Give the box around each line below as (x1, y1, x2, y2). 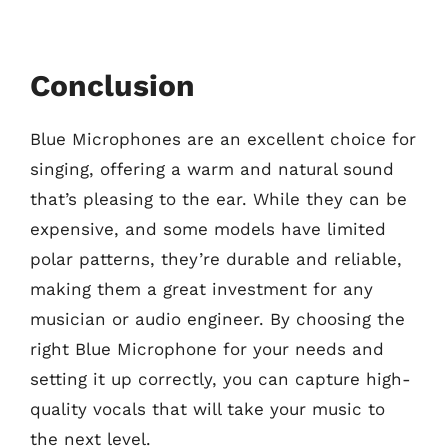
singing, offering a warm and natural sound (30, 158, 394, 179)
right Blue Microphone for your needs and (30, 338, 384, 359)
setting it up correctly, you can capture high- (30, 368, 411, 389)
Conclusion (30, 67, 195, 103)
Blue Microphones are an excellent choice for (30, 128, 416, 149)
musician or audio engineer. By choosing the (30, 308, 405, 329)
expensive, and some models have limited (30, 218, 386, 239)
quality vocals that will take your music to (30, 398, 385, 419)
